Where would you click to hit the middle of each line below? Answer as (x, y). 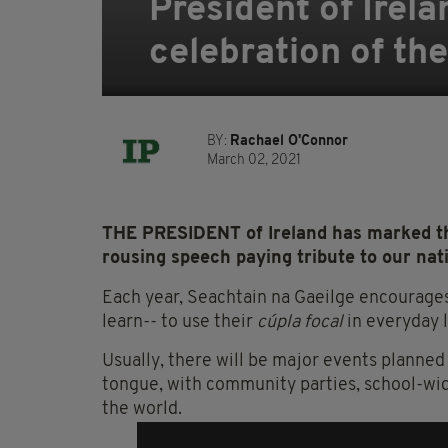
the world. (142, 410)
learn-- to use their (179, 323)
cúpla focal (302, 323)
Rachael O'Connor (289, 142)
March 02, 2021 (254, 161)
